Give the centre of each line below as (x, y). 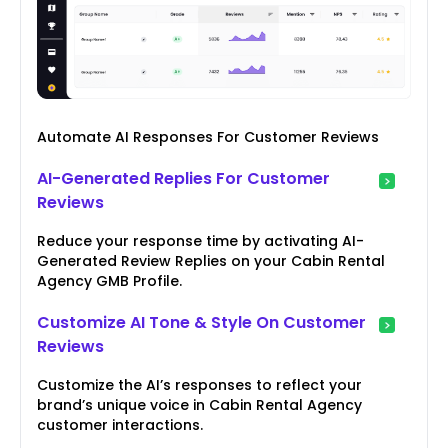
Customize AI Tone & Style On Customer (201, 323)
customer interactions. (120, 425)
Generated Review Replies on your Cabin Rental (211, 261)
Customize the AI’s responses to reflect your (199, 385)
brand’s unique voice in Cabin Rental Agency (199, 405)
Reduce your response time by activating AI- (200, 241)
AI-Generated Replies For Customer (183, 179)
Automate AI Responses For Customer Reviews (208, 137)
